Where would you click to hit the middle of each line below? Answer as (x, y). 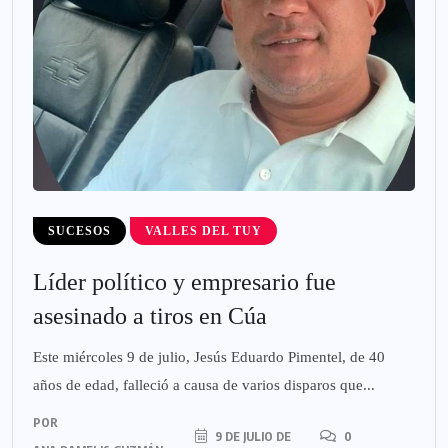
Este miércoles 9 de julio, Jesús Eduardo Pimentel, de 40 (209, 357)
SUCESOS (79, 231)
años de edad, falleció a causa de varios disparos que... (204, 385)
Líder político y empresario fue (184, 282)
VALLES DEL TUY (203, 231)
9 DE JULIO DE (251, 437)
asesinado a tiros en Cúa (150, 316)
